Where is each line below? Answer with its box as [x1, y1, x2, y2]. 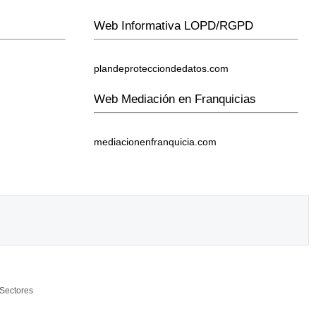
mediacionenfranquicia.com [94, 136, 217, 147]
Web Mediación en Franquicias [94, 92, 257, 106]
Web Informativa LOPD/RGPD [94, 19, 254, 32]
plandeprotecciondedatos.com [94, 63, 229, 74]
